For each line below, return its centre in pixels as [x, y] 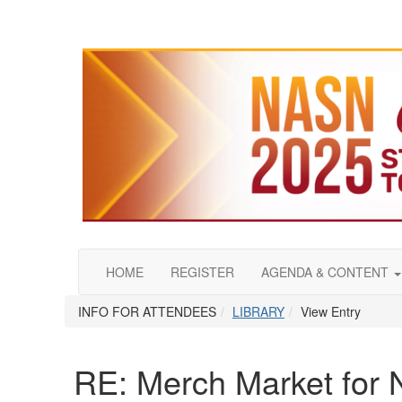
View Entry [331, 312]
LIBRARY [258, 312]
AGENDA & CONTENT [327, 272]
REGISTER [202, 272]
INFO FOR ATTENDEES [147, 312]
